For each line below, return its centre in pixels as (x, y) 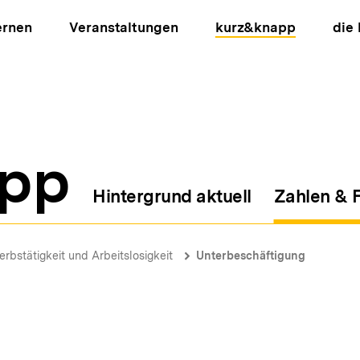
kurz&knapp (255, 27)
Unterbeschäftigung (251, 256)
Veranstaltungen (124, 27)
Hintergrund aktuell (172, 196)
